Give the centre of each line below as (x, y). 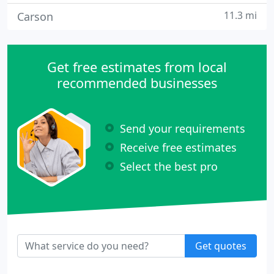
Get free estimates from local (137, 67)
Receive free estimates (178, 147)
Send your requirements (183, 128)
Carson (35, 17)
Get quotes (221, 246)
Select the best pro (169, 166)
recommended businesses (137, 83)
